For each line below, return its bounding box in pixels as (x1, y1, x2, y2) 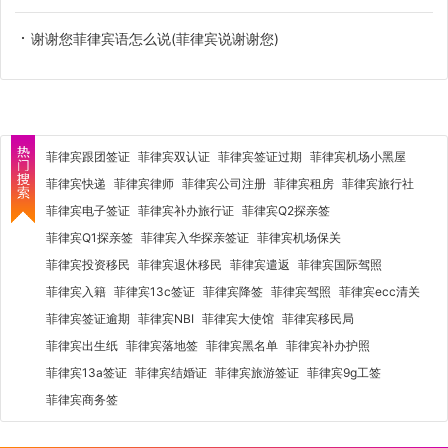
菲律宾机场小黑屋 (310, 148, 406, 164)
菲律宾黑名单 (206, 337, 278, 353)
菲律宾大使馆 (202, 310, 274, 326)
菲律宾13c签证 (114, 283, 195, 299)
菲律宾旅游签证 (215, 364, 299, 380)
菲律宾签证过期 (218, 148, 302, 164)
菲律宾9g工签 (307, 364, 381, 380)
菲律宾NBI (138, 310, 194, 326)
